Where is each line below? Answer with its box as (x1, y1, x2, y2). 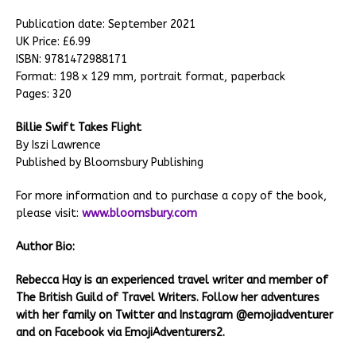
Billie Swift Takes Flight (16, 121, 141, 135)
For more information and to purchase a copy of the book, (16, 189, 327, 203)
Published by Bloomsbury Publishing (16, 156, 203, 170)
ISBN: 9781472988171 (16, 52, 127, 67)
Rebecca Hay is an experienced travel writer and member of (16, 273, 328, 288)
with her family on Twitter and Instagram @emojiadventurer (16, 308, 333, 323)
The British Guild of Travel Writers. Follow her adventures (16, 291, 319, 305)
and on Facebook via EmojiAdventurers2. (16, 326, 225, 340)
